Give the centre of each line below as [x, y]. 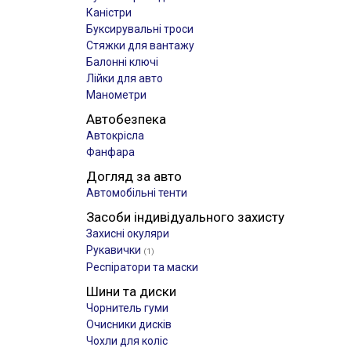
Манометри [116, 95]
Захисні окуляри [128, 233]
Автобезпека [126, 119]
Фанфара [110, 152]
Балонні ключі [122, 62]
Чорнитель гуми [127, 308]
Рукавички [115, 250]
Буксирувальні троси [140, 29]
